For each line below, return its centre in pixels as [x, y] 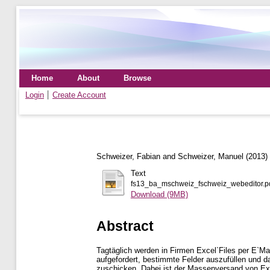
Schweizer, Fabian [128, 156]
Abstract [125, 226]
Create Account [79, 95]
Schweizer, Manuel [211, 156]
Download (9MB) [159, 194]
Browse [137, 78]
